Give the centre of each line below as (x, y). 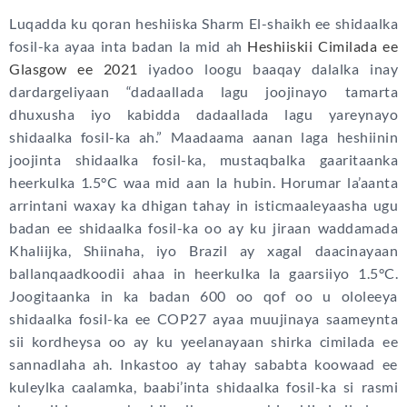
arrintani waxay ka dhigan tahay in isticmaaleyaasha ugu (203, 205)
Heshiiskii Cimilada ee (323, 46)
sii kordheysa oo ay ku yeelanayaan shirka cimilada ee (203, 342)
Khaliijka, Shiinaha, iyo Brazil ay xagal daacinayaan (203, 251)
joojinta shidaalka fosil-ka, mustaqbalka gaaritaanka (203, 160)
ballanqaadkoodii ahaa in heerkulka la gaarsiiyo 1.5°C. (203, 273)
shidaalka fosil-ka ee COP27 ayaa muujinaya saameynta (203, 319)
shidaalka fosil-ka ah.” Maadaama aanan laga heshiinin (203, 137)
